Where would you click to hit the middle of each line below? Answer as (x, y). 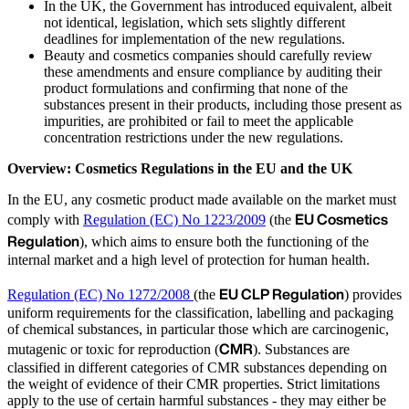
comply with (45, 219)
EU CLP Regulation (282, 294)
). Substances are (301, 349)
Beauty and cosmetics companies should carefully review (208, 55)
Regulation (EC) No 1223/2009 (174, 219)
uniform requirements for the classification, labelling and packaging (200, 312)
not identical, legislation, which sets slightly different (194, 22)
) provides (373, 294)
